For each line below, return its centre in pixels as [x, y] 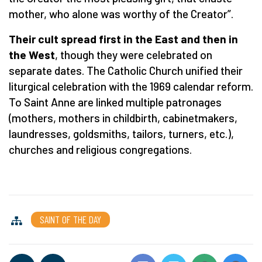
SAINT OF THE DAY [70, 219]
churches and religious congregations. [100, 149]
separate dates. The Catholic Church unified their [126, 70]
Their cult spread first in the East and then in [123, 39]
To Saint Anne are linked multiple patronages [115, 102]
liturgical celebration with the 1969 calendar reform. [131, 86]
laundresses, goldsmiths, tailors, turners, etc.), [121, 133]
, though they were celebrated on [134, 54]
